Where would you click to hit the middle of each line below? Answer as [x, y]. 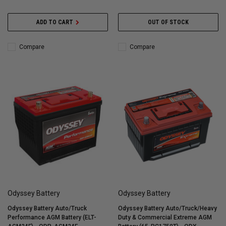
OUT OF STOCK [168, 22]
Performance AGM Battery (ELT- [52, 218]
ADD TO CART [55, 22]
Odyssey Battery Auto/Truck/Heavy [167, 209]
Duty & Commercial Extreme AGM [165, 218]
